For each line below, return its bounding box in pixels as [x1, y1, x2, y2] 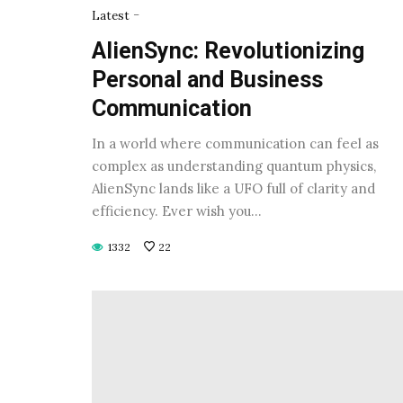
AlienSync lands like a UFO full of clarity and [92, 179, 375, 197]
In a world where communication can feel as [92, 134, 379, 152]
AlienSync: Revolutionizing [92, 37, 364, 64]
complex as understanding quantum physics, [92, 157, 376, 175]
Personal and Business [92, 66, 323, 93]
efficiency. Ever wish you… [92, 201, 262, 219]
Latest [92, 7, 130, 23]
